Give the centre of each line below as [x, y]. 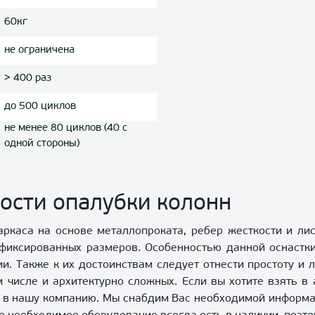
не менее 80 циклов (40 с [66, 128]
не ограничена [39, 50]
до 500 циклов [40, 107]
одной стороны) [42, 144]
